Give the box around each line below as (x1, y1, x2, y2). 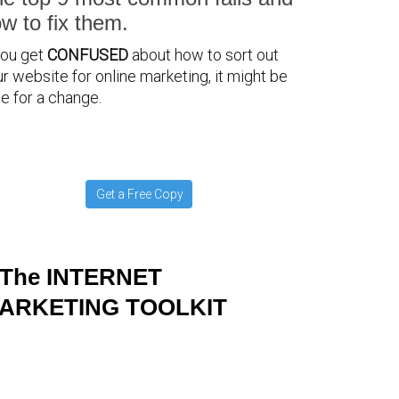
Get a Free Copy (96, 187, 183, 201)
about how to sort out (128, 45, 279, 64)
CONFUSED (47, 45, 128, 64)
